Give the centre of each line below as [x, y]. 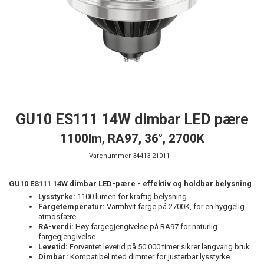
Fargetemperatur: [72, 206]
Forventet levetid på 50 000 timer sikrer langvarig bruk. [160, 246]
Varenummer [110, 156]
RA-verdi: [56, 226]
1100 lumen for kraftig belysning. [132, 196]
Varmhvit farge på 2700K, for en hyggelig [175, 206]
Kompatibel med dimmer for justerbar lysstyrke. [150, 256]
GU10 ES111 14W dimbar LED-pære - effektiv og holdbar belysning [130, 183]
